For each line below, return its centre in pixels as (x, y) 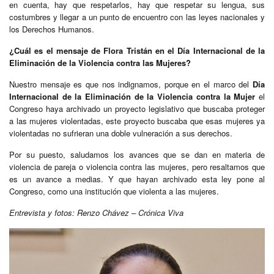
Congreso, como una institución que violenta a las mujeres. (114, 191)
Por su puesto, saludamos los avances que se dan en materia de (137, 155)
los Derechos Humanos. (52, 29)
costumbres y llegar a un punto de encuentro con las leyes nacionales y (137, 17)
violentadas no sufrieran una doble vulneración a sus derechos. (121, 133)
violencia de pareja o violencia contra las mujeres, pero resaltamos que (137, 167)
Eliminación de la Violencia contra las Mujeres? (100, 63)
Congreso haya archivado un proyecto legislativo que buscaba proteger (137, 109)
